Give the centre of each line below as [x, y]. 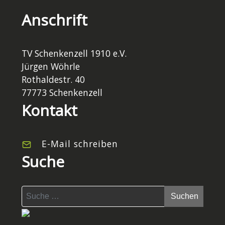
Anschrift [54, 20]
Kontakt [49, 110]
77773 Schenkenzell [62, 93]
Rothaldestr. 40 [53, 80]
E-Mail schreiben [80, 144]
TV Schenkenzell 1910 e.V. [74, 53]
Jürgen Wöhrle [50, 67]
